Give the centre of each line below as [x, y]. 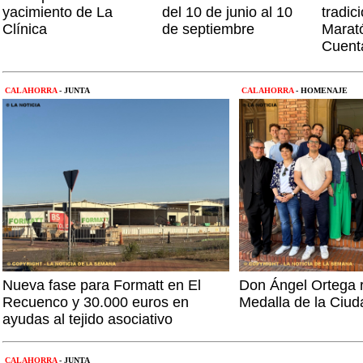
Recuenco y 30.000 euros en [96, 302]
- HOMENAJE [322, 90]
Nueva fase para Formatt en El [102, 285]
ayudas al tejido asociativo [88, 319]
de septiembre [208, 29]
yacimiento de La [58, 12]
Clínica [25, 29]
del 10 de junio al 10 [227, 12]
